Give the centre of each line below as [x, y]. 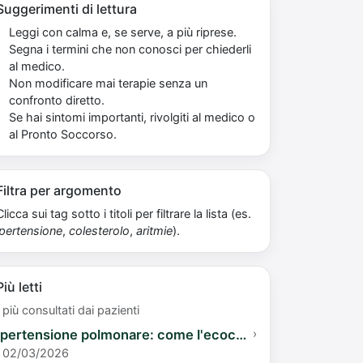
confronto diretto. [57, 100]
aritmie [154, 231]
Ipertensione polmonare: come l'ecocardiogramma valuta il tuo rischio [241, 335]
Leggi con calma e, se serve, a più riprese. [123, 32]
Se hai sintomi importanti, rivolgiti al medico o [132, 117]
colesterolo [99, 231]
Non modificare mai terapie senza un [108, 83]
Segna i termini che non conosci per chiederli [130, 49]
